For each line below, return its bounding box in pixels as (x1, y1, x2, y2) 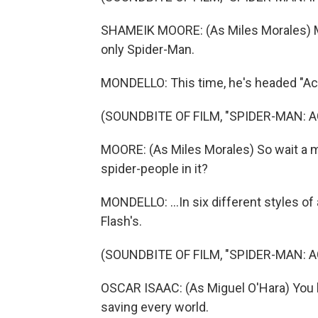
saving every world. (101, 300, 209, 314)
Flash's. (101, 214, 142, 229)
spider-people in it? (101, 161, 208, 176)
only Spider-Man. (101, 42, 194, 57)
